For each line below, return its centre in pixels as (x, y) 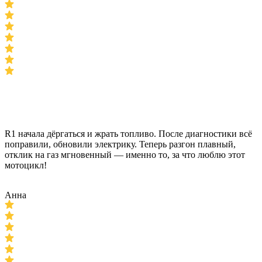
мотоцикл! (26, 165)
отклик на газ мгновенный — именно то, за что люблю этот (125, 155)
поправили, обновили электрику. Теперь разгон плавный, (120, 144)
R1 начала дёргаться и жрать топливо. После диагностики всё (128, 134)
